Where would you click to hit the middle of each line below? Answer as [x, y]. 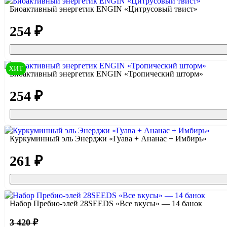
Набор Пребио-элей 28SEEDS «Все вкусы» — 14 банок [106, 204]
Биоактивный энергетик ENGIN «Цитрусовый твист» [104, 9]
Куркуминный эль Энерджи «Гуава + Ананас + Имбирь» [108, 139]
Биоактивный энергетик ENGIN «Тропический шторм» [106, 74]
